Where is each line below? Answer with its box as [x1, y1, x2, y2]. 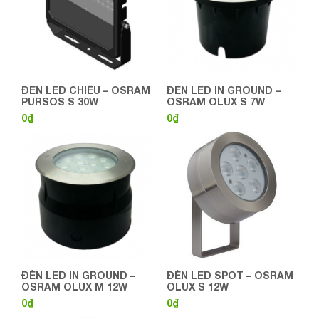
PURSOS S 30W [21, 95, 98, 108]
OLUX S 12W [167, 280, 229, 293]
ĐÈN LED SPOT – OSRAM [167, 268, 293, 281]
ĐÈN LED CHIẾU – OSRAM [21, 83, 150, 96]
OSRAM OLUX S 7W [167, 95, 265, 108]
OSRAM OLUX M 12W [21, 280, 127, 293]
